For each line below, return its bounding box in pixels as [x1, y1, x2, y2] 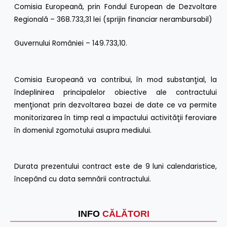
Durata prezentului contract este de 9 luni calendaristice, [14, 162, 217, 172]
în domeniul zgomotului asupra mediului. [14, 125, 154, 135]
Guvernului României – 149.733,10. [14, 38, 130, 48]
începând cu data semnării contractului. [14, 174, 152, 184]
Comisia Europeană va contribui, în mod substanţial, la [14, 74, 217, 85]
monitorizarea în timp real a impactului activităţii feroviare [14, 112, 217, 123]
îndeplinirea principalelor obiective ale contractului [14, 87, 217, 97]
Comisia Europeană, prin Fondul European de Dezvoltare [14, 2, 217, 12]
